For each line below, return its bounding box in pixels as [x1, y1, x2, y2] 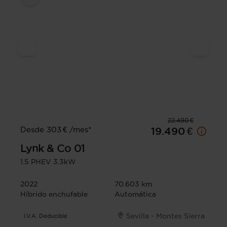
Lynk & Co [20, 142, 71, 154]
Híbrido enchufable [20, 190, 88, 198]
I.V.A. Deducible [24, 212, 68, 219]
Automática [115, 190, 156, 198]
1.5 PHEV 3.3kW [20, 157, 76, 166]
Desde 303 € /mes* [20, 125, 91, 134]
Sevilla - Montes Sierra [126, 211, 205, 220]
